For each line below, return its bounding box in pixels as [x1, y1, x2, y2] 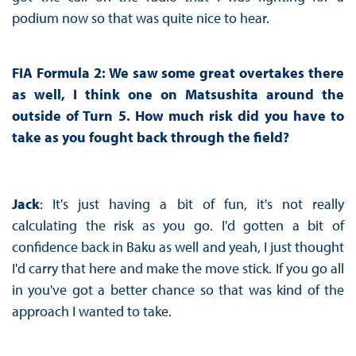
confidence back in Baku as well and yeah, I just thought [11, 238, 345, 257]
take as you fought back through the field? [11, 128, 289, 147]
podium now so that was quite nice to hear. [11, 9, 269, 28]
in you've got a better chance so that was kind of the [11, 281, 345, 300]
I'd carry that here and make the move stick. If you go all [11, 259, 345, 278]
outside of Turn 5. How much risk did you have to [11, 106, 345, 126]
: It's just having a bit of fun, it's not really [39, 195, 345, 214]
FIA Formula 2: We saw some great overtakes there [11, 64, 345, 83]
